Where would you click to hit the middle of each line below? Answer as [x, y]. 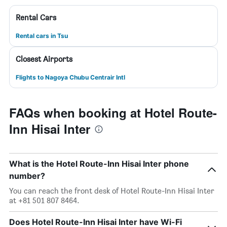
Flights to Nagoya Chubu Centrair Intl [70, 77]
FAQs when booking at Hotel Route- [113, 112]
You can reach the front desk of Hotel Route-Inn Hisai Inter [112, 191]
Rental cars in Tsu [42, 36]
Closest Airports [44, 59]
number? [27, 176]
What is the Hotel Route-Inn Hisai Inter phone [99, 164]
